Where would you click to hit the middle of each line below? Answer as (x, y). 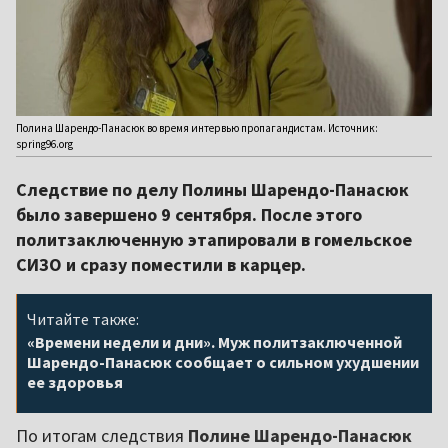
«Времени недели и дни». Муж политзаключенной (214, 342)
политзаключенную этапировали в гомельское (214, 240)
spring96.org (44, 144)
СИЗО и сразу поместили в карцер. (161, 265)
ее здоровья (75, 382)
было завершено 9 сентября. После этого (189, 215)
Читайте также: (83, 319)
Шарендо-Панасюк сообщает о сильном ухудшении (223, 362)
